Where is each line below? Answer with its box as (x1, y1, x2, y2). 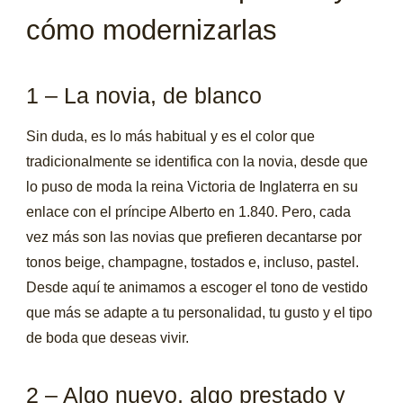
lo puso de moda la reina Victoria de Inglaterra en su (26, 178, 359, 194)
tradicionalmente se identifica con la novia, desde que (26, 153, 369, 169)
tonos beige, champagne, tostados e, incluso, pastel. (26, 254, 360, 270)
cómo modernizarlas (26, 14, 278, 47)
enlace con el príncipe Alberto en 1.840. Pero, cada (26, 203, 352, 219)
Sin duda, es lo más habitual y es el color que (26, 128, 316, 144)
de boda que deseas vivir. (26, 329, 190, 345)
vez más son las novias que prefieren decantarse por (26, 228, 363, 245)
